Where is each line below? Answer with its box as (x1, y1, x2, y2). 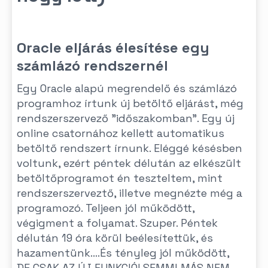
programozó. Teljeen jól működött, (17, 201, 194, 215)
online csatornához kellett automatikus (17, 126, 224, 140)
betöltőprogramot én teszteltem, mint (17, 171, 223, 185)
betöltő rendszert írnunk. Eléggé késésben (17, 141, 242, 155)
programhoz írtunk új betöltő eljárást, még (17, 96, 243, 110)
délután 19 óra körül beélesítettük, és (17, 231, 213, 245)
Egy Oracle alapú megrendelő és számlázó (17, 81, 237, 95)
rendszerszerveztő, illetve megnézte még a (17, 186, 242, 200)
